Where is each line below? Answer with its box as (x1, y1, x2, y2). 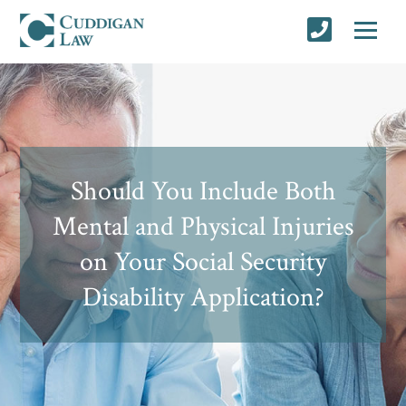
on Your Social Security (80, 245, 326, 281)
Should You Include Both (70, 174, 336, 210)
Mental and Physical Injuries (52, 209, 354, 246)
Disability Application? (82, 280, 324, 316)
